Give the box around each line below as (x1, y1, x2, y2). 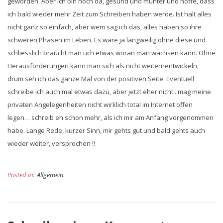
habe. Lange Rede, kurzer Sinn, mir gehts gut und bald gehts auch (7, 126, 205, 135)
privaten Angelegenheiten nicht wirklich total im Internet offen (7, 100, 193, 109)
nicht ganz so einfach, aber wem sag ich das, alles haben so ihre (7, 22, 202, 31)
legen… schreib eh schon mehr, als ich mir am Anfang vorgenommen (7, 113, 214, 122)
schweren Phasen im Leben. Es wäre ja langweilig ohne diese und (7, 35, 206, 44)
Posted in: (7, 170, 34, 179)
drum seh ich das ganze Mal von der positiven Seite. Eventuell (7, 74, 194, 83)
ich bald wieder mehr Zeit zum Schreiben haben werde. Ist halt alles (7, 9, 212, 18)
